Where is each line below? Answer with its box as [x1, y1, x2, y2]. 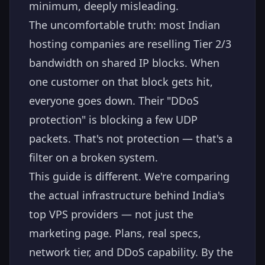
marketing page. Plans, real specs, [29, 225, 201, 240]
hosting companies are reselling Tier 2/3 [29, 36, 231, 51]
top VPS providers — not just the [29, 206, 193, 221]
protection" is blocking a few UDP [29, 112, 198, 127]
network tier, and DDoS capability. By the [29, 244, 233, 259]
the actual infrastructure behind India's [29, 188, 225, 202]
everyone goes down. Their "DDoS [29, 93, 199, 108]
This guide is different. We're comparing [29, 169, 230, 183]
